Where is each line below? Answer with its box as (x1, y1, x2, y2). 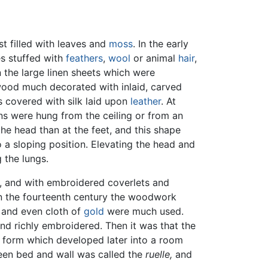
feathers (66, 52, 103, 65)
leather (130, 95, 161, 108)
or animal (130, 52, 178, 65)
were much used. (104, 205, 184, 218)
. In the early (133, 38, 188, 50)
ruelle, (145, 248, 172, 261)
